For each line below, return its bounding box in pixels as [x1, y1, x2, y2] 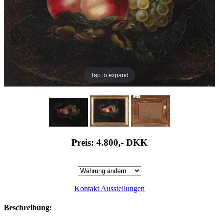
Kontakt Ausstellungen [74, 184, 145, 193]
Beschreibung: [4, 203, 52, 212]
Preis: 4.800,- [71, 137, 126, 148]
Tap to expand [90, 70, 129, 79]
